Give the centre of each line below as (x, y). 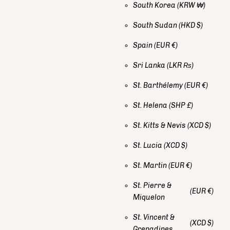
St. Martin (151, 165)
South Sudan (156, 25)
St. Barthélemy (159, 85)
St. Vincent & (154, 217)
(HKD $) (191, 25)
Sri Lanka (150, 65)
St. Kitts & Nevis (160, 125)
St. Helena (151, 105)
